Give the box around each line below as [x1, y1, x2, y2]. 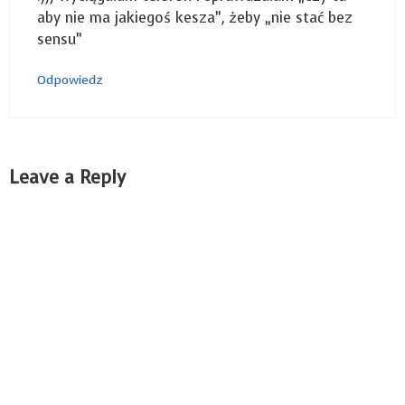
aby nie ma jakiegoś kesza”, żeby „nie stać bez [37, 7, 353, 27]
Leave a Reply [9, 165, 126, 191]
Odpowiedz [37, 71, 103, 89]
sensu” [37, 29, 82, 49]
